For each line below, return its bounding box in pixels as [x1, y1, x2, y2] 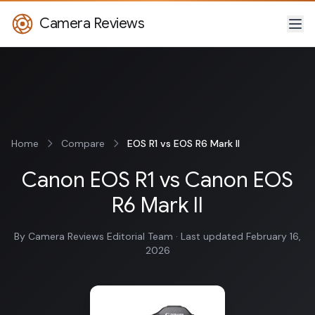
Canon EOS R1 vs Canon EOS [22, 167, 293, 193]
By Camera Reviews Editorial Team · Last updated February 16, [14, 230, 301, 243]
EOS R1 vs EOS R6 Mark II [127, 137, 240, 150]
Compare [61, 137, 105, 150]
